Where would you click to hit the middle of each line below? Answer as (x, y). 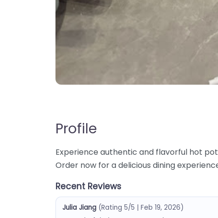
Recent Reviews (88, 186)
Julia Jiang (79, 207)
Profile (76, 129)
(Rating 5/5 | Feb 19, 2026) (141, 207)
